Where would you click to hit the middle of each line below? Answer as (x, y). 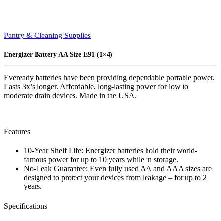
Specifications (26, 206)
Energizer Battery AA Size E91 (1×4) (58, 55)
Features (17, 132)
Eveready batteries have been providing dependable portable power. (109, 77)
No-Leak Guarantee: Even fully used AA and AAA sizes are (118, 169)
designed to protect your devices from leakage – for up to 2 (115, 178)
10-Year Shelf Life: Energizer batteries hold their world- (110, 151)
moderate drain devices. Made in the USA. (70, 95)
